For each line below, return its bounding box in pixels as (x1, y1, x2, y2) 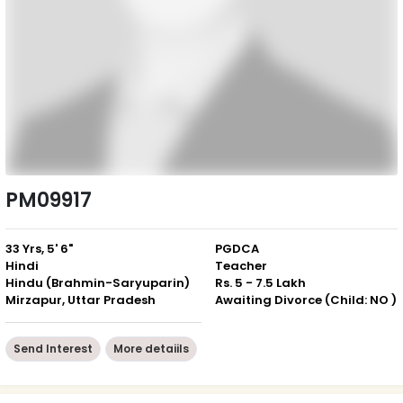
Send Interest (13, 340, 93, 356)
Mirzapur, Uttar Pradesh (5, 291, 156, 309)
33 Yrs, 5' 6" (5, 239, 73, 257)
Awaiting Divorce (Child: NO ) (215, 291, 397, 309)
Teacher (215, 256, 267, 274)
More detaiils (113, 340, 189, 356)
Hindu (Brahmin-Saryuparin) (5, 273, 190, 291)
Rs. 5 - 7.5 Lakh (215, 273, 306, 291)
